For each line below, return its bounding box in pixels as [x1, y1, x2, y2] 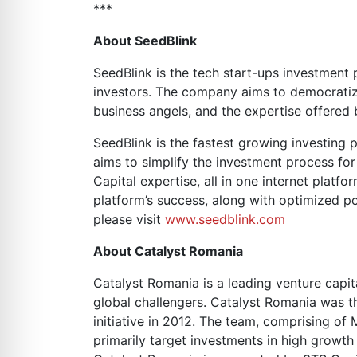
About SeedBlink [93, 33, 197, 49]
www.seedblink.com [165, 211, 285, 227]
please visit [93, 211, 165, 227]
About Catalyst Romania [93, 243, 243, 259]
